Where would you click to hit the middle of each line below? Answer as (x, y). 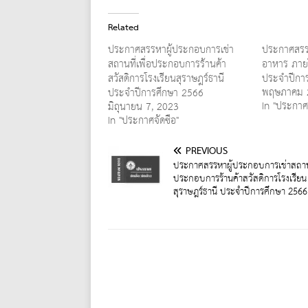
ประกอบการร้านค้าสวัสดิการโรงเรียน (240, 178)
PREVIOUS (207, 151)
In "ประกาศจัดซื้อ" (143, 120)
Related (123, 28)
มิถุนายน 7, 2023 (143, 107)
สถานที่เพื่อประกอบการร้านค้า (167, 64)
